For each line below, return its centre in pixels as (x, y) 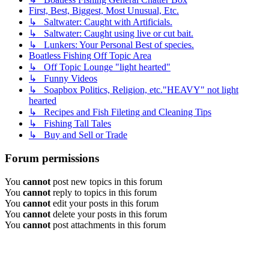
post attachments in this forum (108, 225)
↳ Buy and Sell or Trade (78, 135)
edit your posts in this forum (104, 203)
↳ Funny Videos (63, 79)
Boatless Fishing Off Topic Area (90, 56)
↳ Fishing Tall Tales (70, 124)
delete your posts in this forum (109, 214)
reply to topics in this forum (104, 192)
